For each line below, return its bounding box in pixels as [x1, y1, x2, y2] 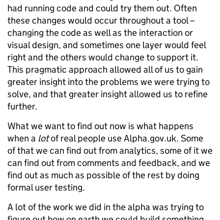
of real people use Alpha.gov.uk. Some [49, 133, 203, 144]
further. [7, 101, 37, 112]
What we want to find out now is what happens [7, 120, 193, 132]
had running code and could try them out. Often [7, 2, 197, 14]
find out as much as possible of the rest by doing [7, 169, 199, 181]
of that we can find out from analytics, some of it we [7, 145, 213, 156]
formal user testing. [7, 182, 85, 193]
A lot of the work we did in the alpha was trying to [7, 201, 204, 213]
